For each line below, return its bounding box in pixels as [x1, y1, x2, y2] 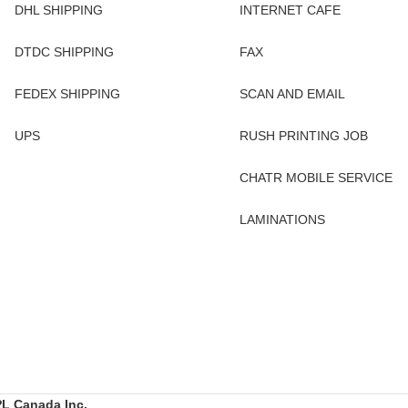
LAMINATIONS [239, 212, 325, 228]
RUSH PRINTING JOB [239, 128, 368, 144]
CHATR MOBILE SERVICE [239, 170, 393, 186]
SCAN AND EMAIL [239, 87, 345, 102]
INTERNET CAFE [239, 3, 341, 18]
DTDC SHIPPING [14, 45, 114, 60]
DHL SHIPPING [14, 3, 103, 18]
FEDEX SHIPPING [14, 87, 120, 102]
